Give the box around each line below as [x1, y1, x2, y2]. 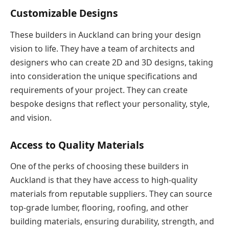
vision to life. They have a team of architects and [10, 42, 195, 54]
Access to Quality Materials [10, 138, 144, 152]
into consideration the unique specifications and [10, 70, 197, 82]
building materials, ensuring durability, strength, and [10, 216, 214, 227]
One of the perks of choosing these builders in [10, 161, 189, 172]
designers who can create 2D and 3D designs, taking [10, 56, 213, 68]
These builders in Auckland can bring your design [10, 29, 201, 40]
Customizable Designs [10, 6, 118, 20]
